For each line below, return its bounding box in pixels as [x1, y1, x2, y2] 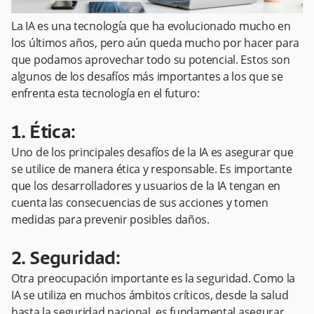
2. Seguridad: [11, 250, 121, 270]
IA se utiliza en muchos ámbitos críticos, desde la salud [11, 287, 289, 303]
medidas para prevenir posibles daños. [11, 212, 210, 228]
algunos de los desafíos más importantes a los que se [11, 69, 283, 85]
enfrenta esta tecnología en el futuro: [11, 86, 200, 102]
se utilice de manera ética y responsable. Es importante [11, 161, 292, 177]
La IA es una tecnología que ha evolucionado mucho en [11, 18, 291, 34]
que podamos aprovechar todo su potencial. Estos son [11, 52, 290, 68]
